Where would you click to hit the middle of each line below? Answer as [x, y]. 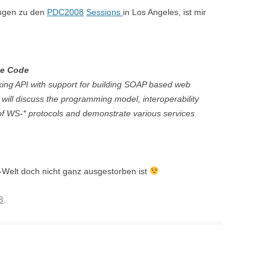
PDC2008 [65, 12]
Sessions [105, 12]
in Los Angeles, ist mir [165, 12]
